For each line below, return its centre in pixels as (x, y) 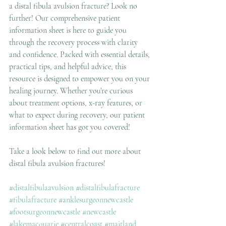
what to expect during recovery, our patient (78, 115)
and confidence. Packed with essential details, (80, 54)
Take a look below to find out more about (76, 151)
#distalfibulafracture (108, 188)
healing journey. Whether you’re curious (72, 91)
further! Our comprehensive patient (66, 18)
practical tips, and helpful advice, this (69, 67)
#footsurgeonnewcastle (45, 212)
